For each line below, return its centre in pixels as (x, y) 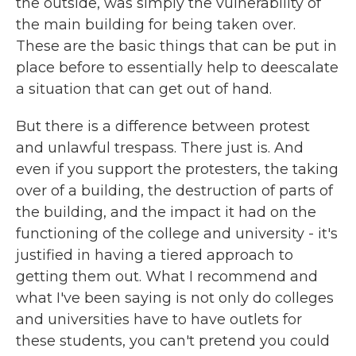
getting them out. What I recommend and (167, 277)
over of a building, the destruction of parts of (174, 191)
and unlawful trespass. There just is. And (160, 148)
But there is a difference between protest (163, 126)
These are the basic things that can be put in (176, 46)
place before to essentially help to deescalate (177, 68)
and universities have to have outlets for (159, 319)
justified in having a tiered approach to (155, 255)
